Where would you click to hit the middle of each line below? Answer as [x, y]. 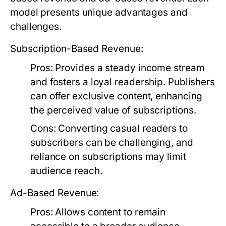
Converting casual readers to [122, 128]
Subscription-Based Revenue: [77, 49]
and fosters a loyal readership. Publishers [123, 82]
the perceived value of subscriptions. [113, 110]
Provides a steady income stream [129, 68]
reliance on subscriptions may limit [108, 157]
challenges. [36, 26]
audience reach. [66, 171]
